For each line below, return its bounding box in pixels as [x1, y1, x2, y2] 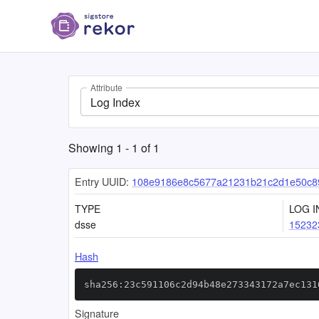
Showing [68, 140, 116, 156]
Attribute [90, 81, 122, 94]
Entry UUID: [75, 174, 129, 189]
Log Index [90, 93, 140, 110]
